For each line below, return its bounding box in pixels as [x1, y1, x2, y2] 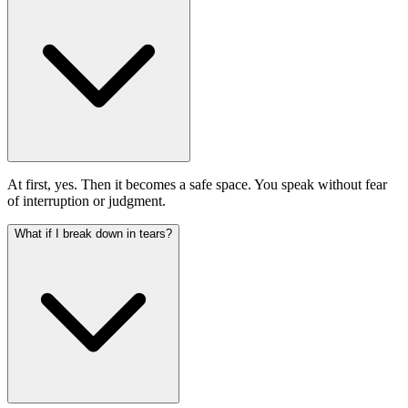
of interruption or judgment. [7, 193, 166, 209]
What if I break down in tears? [15, 227, 172, 241]
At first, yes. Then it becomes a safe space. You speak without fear [7, 177, 387, 193]
